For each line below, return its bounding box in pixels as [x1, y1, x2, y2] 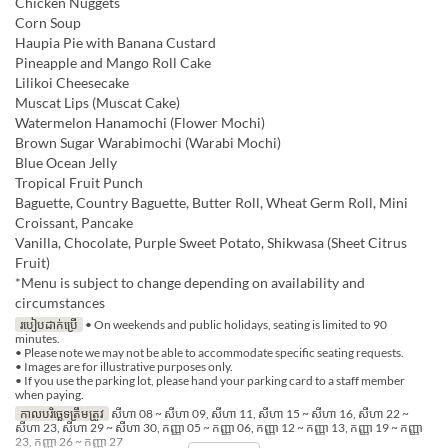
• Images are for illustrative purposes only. [15, 359, 233, 375]
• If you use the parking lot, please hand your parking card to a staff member [15, 373, 405, 389]
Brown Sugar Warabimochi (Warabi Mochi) [15, 134, 281, 152]
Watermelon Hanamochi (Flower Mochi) [15, 114, 265, 132]
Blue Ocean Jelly [15, 154, 117, 172]
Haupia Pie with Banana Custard [15, 34, 216, 52]
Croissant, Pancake [15, 214, 133, 232]
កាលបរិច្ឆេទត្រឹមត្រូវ [19, 406, 104, 422]
